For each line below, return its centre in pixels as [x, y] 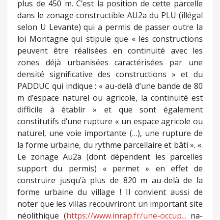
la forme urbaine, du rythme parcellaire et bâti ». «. [110, 145]
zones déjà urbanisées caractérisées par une [110, 62]
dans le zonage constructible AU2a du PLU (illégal [110, 15]
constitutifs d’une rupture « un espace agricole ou [110, 121]
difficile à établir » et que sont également [110, 109]
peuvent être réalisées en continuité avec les [110, 50]
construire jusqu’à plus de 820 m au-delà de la [110, 180]
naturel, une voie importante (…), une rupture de [110, 133]
